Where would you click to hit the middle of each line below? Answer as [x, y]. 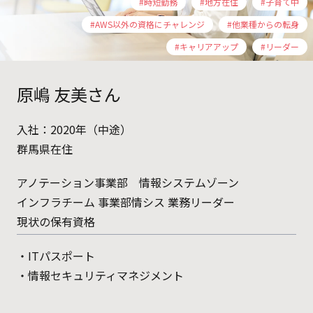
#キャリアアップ [206, 47]
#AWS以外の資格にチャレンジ [147, 24]
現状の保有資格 [56, 222]
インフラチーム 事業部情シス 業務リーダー [126, 202]
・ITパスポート [56, 256]
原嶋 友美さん [69, 94]
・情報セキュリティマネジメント [100, 276]
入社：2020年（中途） [74, 130]
